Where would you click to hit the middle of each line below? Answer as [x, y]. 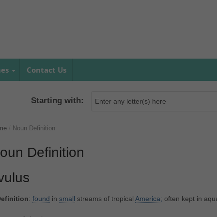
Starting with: [58, 101]
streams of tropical [105, 199]
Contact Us [46, 70]
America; [148, 199]
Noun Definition [34, 128]
